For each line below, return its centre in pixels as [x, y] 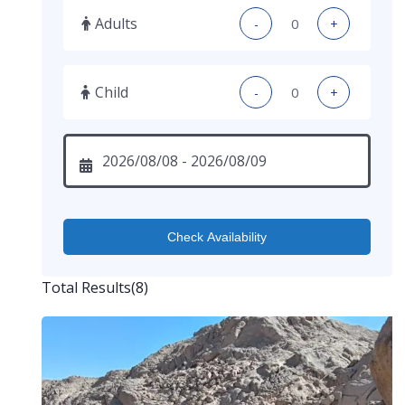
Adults [116, 24]
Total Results [86, 287]
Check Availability [217, 237]
